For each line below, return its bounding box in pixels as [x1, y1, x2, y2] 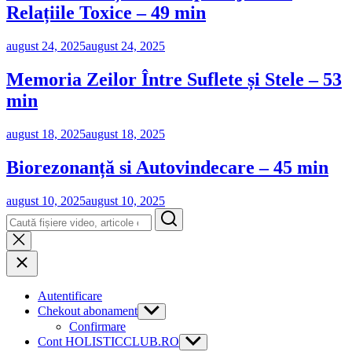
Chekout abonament [38, 303, 137, 317]
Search [160, 209, 192, 222]
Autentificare [38, 288, 102, 302]
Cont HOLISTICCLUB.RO [38, 334, 179, 348]
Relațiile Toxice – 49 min [6, 2, 206, 24]
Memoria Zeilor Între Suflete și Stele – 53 [6, 69, 342, 90]
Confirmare [69, 319, 126, 333]
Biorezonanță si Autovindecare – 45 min [6, 157, 328, 178]
